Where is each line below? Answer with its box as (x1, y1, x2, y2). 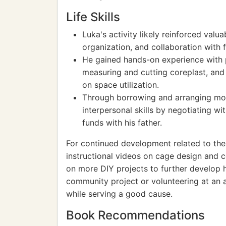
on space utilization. (82, 80, 159, 90)
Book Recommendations (66, 208, 205, 222)
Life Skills (66, 10, 120, 24)
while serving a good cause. (66, 189, 173, 199)
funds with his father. (82, 118, 162, 128)
